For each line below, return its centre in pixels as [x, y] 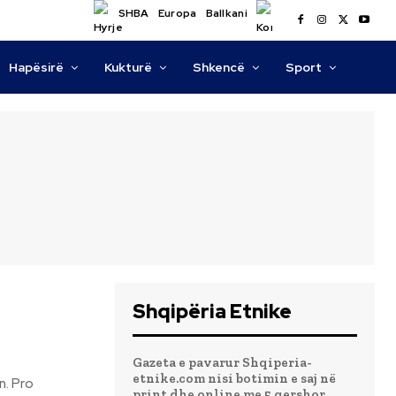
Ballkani [226, 13]
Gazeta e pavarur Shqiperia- [222, 362]
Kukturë [129, 67]
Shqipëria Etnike [212, 312]
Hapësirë [37, 67]
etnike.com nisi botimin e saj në [234, 378]
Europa [177, 13]
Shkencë [219, 67]
